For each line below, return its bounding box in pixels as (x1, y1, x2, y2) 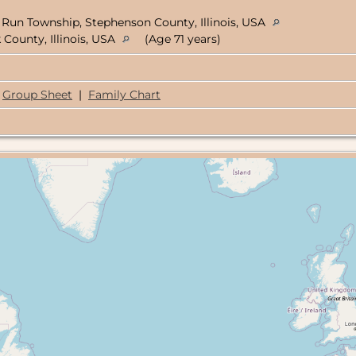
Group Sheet (2, 87, 72, 103)
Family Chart (88, 87, 161, 103)
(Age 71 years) (141, 32, 221, 47)
